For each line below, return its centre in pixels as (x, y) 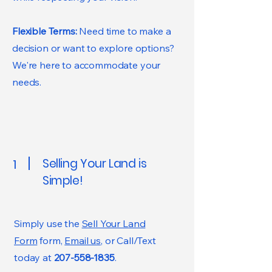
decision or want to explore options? (93, 48)
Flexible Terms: (46, 31)
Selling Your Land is (95, 164)
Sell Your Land (114, 223)
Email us (83, 240)
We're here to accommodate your (87, 65)
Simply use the (48, 223)
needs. (27, 82)
